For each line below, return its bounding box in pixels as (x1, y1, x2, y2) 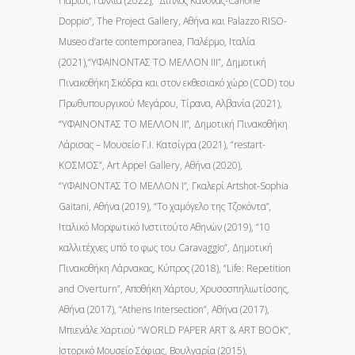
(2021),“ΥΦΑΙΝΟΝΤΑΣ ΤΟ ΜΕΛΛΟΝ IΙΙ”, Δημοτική (59, 55, 266, 69)
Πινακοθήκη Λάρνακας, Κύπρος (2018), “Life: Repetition (59, 261, 291, 275)
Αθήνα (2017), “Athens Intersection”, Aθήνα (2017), (59, 303, 269, 316)
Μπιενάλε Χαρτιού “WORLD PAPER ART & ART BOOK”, (59, 323, 291, 337)
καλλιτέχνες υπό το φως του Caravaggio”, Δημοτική (59, 241, 273, 254)
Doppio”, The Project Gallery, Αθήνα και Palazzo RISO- (59, 14, 287, 28)
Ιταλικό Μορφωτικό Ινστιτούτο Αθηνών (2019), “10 (59, 220, 270, 234)
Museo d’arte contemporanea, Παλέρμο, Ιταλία (59, 35, 255, 48)
